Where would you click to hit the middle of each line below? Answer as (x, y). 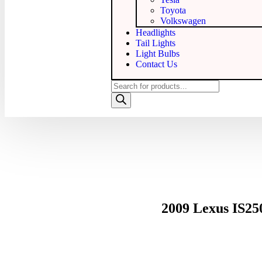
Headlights (156, 33)
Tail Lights (156, 43)
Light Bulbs (158, 54)
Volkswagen (183, 21)
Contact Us (156, 64)
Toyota (173, 11)
